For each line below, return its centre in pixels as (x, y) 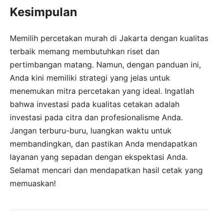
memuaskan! (33, 184)
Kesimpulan (44, 12)
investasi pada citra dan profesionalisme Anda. (96, 118)
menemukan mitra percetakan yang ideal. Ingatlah (102, 91)
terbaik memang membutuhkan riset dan (85, 52)
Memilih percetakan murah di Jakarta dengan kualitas (109, 38)
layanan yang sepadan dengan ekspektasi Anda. (99, 157)
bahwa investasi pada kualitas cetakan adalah (95, 104)
